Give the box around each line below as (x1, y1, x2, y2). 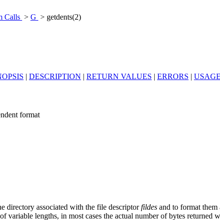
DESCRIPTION (29, 72, 81, 81)
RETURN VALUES (86, 72, 152, 81)
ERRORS (157, 72, 189, 81)
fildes (141, 203, 157, 212)
